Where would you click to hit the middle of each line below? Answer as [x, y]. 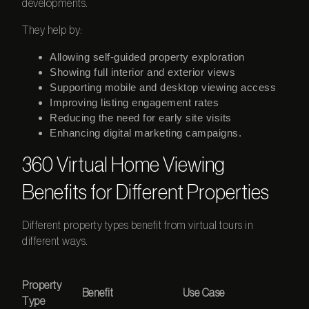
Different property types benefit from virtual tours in [138, 225]
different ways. [55, 241]
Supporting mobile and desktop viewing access [163, 87]
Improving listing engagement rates [134, 102]
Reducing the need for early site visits [141, 117]
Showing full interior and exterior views [143, 72]
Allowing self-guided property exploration [147, 57]
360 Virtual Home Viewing [124, 165]
